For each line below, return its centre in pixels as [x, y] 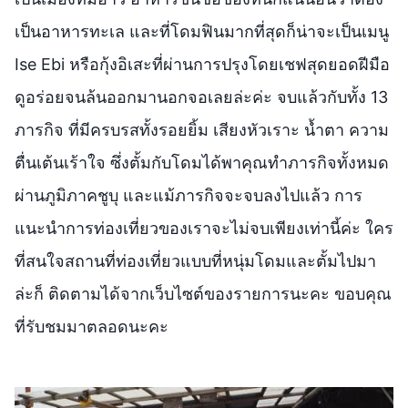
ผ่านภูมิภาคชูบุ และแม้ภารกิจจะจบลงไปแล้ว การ [189, 195]
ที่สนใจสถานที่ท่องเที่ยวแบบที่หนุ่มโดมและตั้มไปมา [195, 260]
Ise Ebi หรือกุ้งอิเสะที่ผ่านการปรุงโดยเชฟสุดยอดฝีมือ [202, 64]
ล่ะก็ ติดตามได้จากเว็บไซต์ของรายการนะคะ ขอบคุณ [203, 293]
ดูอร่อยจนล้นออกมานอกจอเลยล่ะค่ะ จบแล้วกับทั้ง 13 [201, 97]
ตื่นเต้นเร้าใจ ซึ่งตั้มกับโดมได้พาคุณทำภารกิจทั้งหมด [202, 162]
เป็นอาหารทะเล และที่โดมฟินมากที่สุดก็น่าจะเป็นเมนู [202, 31]
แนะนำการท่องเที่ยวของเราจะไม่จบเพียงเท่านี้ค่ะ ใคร [204, 228]
